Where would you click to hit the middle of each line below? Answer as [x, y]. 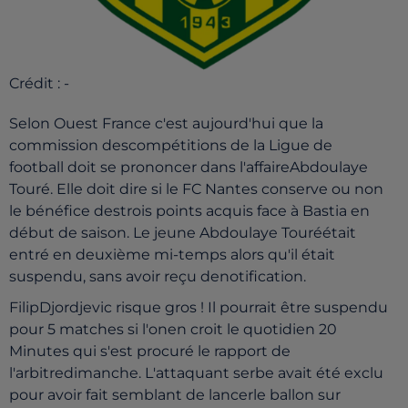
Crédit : [36, 83]
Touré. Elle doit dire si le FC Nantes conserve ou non [196, 189]
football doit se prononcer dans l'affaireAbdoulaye [189, 167]
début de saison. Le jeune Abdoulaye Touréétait [183, 233]
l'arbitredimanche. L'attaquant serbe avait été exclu [196, 373]
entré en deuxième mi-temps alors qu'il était [172, 255]
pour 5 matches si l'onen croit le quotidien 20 [173, 329]
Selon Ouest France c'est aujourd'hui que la [166, 123]
